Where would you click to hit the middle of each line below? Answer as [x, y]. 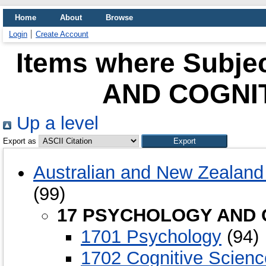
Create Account [62, 34]
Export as [20, 141]
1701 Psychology [151, 236]
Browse [119, 18]
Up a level [55, 123]
